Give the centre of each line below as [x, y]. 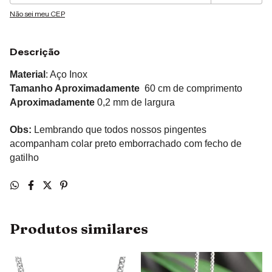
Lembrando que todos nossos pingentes [119, 129]
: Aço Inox [66, 74]
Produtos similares [79, 229]
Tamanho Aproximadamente [75, 88]
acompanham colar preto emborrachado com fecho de [126, 143]
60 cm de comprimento [191, 88]
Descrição [35, 51]
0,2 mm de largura [135, 102]
